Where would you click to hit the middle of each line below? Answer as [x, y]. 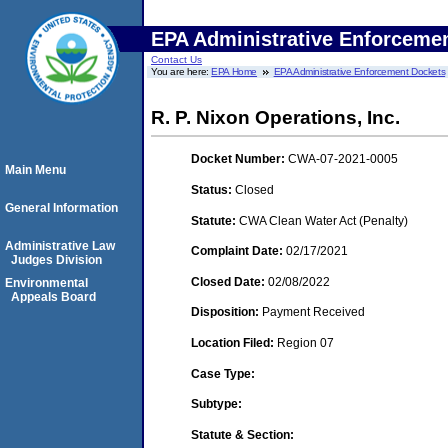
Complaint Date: [238, 251]
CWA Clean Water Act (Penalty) [323, 220]
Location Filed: [234, 342]
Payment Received [313, 312]
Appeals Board [53, 297]
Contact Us [176, 59]
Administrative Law [60, 246]
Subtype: [216, 404]
